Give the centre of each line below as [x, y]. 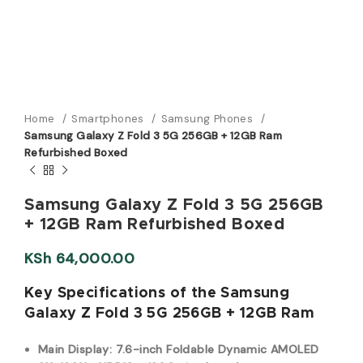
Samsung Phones [209, 119]
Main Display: [75, 349]
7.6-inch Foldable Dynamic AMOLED [217, 349]
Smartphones [110, 119]
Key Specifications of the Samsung [157, 293]
